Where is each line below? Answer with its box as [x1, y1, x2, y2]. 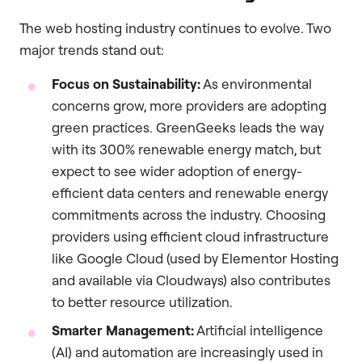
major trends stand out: [19, 41, 164, 59]
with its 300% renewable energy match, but [52, 140, 321, 158]
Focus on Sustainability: [52, 74, 200, 92]
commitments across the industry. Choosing [52, 205, 326, 223]
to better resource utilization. [52, 293, 233, 310]
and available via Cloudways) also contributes [52, 271, 330, 288]
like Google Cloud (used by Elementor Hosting [52, 249, 339, 267]
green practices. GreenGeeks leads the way [52, 118, 324, 136]
